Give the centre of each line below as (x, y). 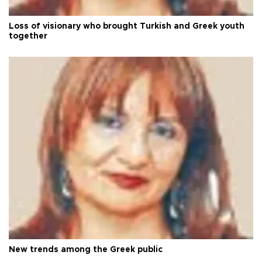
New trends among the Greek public (86, 250)
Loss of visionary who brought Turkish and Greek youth (127, 26)
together (28, 36)
